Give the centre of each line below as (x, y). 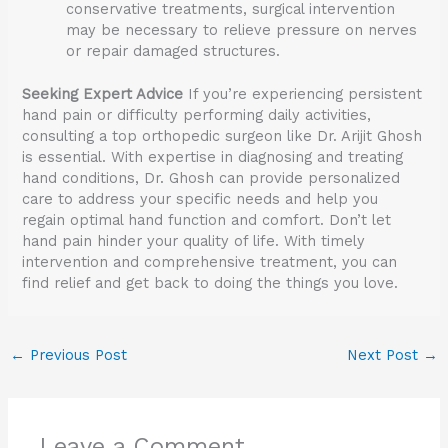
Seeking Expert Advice (103, 93)
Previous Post (75, 354)
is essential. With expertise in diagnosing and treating (213, 156)
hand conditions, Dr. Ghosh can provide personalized (211, 177)
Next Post (385, 354)
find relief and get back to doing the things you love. (210, 282)
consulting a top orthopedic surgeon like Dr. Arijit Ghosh (222, 135)
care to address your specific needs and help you (200, 198)
